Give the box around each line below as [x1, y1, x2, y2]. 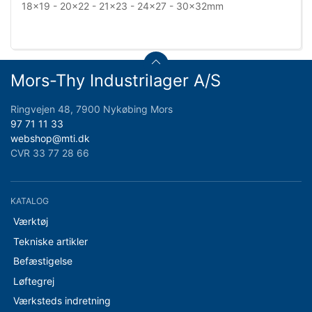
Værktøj [13, 215, 48, 227]
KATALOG [10, 196, 49, 207]
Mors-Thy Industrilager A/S [10, 70, 221, 91]
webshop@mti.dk [10, 132, 90, 145]
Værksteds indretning [13, 295, 111, 306]
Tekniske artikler [13, 235, 88, 247]
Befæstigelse [13, 255, 72, 267]
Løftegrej [13, 274, 54, 287]
